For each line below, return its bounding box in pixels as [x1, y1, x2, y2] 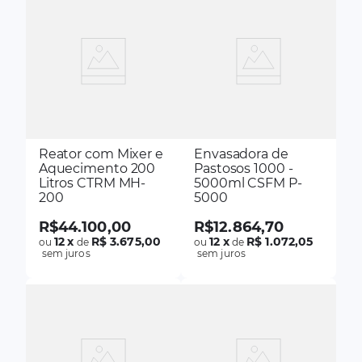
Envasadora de [194, 145, 288, 162]
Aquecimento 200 [38, 160, 156, 176]
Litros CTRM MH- [38, 175, 146, 191]
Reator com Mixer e [38, 145, 163, 162]
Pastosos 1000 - [194, 160, 293, 176]
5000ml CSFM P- [194, 175, 302, 191]
